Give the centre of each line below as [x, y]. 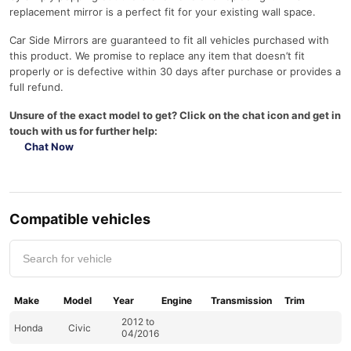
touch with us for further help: [83, 131]
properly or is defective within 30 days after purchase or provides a [175, 71]
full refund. [36, 87]
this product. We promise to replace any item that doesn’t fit [157, 56]
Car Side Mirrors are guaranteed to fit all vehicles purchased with [169, 40]
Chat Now [48, 147]
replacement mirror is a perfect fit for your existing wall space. [163, 12]
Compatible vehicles [80, 219]
